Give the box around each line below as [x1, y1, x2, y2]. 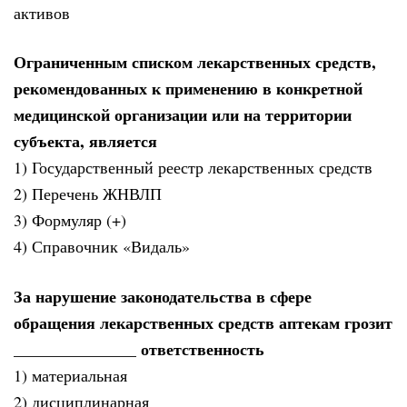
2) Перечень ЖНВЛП [14, 183, 162, 205]
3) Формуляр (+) [14, 209, 126, 232]
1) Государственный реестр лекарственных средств [14, 156, 372, 179]
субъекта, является [14, 129, 157, 154]
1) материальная [14, 363, 127, 386]
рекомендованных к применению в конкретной [14, 76, 362, 101]
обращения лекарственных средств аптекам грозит [14, 310, 392, 334]
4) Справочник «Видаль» [14, 235, 190, 258]
